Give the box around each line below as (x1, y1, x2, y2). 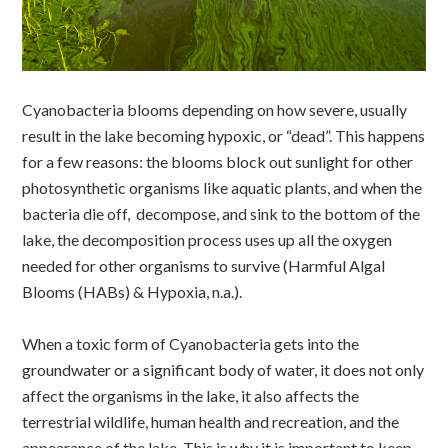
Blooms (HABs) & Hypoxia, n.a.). (22, 281, 243, 301)
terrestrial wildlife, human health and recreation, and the (22, 411, 400, 431)
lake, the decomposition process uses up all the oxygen (22, 229, 393, 249)
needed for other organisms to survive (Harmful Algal (22, 255, 386, 275)
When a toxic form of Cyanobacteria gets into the (22, 333, 360, 353)
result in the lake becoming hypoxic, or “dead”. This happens (22, 125, 426, 145)
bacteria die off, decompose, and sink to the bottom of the (22, 203, 421, 223)
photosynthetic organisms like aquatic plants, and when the (22, 177, 423, 197)
